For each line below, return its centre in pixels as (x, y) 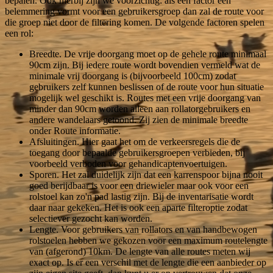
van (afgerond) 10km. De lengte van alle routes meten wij (140, 251)
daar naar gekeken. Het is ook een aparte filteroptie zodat (138, 207)
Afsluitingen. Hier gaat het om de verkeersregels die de (135, 141)
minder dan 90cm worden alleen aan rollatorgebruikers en (140, 108)
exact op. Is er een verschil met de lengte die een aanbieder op (148, 262)
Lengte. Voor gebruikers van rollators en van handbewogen (143, 229)
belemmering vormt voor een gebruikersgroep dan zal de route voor (134, 11)
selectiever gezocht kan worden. (91, 218)
